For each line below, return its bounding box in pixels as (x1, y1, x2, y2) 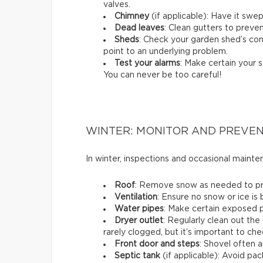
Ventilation (114, 193, 157, 201)
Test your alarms (114, 59, 180, 68)
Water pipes (114, 204, 164, 213)
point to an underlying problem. (103, 47, 228, 56)
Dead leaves (114, 23, 164, 32)
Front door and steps (114, 240, 200, 248)
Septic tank (114, 251, 160, 260)
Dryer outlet (114, 216, 163, 225)
